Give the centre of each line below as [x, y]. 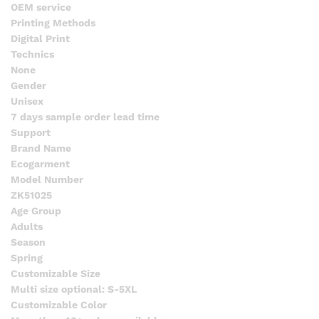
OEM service [41, 7]
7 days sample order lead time [85, 117]
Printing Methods [53, 23]
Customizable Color [59, 305]
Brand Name [41, 148]
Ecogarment [40, 164]
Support [31, 133]
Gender [28, 86]
